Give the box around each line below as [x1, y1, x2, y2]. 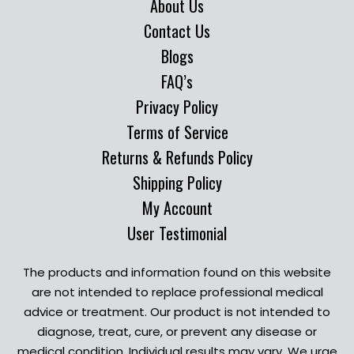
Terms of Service [126, 119, 228, 144]
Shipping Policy [132, 170, 222, 194]
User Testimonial [127, 220, 227, 245]
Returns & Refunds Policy [101, 145, 253, 169]
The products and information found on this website [23, 263, 331, 281]
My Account [141, 195, 213, 220]
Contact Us [144, 18, 210, 43]
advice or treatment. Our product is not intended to [24, 303, 330, 320]
